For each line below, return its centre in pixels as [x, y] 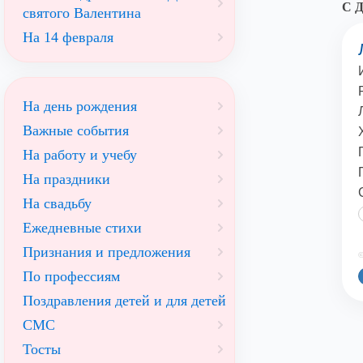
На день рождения [80, 106]
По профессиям [71, 276]
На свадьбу [57, 203]
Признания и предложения [107, 252]
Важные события [76, 130]
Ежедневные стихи [82, 228]
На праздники [66, 179]
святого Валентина [82, 13]
